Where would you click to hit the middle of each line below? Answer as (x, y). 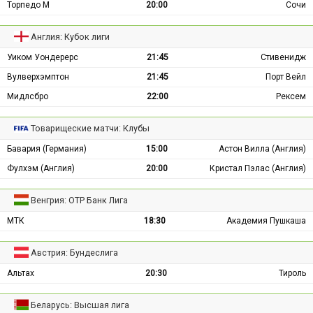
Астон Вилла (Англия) (262, 148)
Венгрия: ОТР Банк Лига (80, 200)
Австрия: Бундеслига (75, 252)
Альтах (21, 273)
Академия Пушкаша (266, 220)
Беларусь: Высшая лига (80, 305)
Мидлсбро (28, 96)
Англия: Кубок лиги (71, 36)
